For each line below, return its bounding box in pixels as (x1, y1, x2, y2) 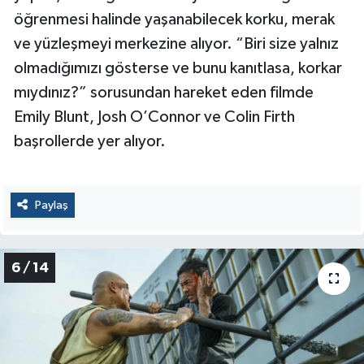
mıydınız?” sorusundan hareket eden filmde (14, 84, 314, 101)
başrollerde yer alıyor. (14, 132, 166, 149)
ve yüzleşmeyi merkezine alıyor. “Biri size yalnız (14, 35, 339, 52)
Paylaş (34, 198, 68, 211)
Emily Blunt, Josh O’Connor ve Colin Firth (14, 108, 295, 125)
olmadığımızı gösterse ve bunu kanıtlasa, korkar (14, 59, 342, 76)
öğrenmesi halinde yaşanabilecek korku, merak (14, 11, 335, 28)
